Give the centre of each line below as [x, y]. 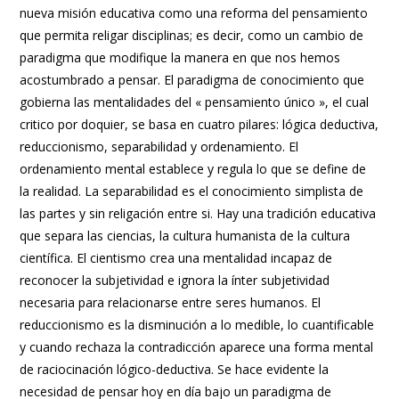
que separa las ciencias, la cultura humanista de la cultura [185, 236]
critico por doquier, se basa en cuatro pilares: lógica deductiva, [199, 124]
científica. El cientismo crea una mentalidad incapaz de [176, 258]
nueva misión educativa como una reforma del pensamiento [194, 13]
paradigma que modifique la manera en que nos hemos [180, 57]
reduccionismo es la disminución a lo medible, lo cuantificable [197, 325]
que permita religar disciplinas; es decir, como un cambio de [192, 35]
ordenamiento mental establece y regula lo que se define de [193, 169]
